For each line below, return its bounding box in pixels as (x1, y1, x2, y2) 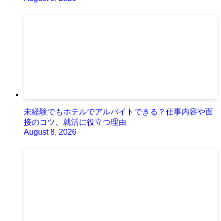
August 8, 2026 (24, 128, 76, 137)
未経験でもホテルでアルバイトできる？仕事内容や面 (24, 108, 213, 116)
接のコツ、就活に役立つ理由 (24, 118, 126, 127)
